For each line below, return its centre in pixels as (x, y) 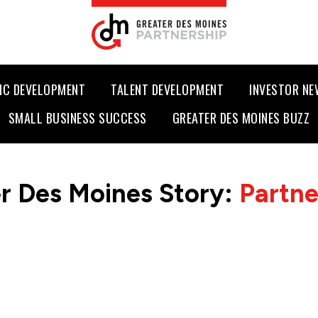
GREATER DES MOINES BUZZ (241, 117)
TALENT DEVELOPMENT (168, 90)
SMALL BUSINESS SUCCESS (77, 117)
